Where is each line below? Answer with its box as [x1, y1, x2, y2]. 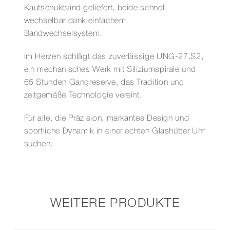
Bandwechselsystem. [24, 30, 103, 37]
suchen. [24, 140, 53, 148]
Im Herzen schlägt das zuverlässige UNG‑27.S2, [24, 53, 204, 61]
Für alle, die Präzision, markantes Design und [24, 114, 189, 122]
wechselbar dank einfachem [24, 17, 126, 25]
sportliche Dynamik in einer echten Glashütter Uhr [24, 127, 205, 135]
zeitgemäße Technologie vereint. [24, 91, 142, 99]
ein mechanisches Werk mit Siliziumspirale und [24, 66, 196, 73]
